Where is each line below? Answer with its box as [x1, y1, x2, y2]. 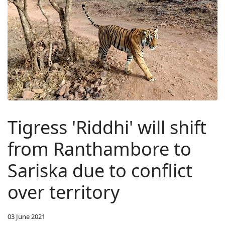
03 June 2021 [8, 212, 45, 221]
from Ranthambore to [8, 137, 191, 162]
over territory [8, 180, 120, 205]
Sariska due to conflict [8, 158, 192, 183]
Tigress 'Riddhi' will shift [8, 115, 206, 140]
